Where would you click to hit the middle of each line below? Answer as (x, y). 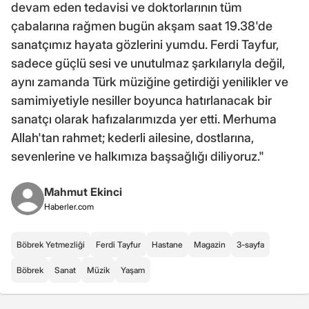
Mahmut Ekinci (83, 191)
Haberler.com (69, 206)
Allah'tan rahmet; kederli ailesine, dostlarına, (132, 137)
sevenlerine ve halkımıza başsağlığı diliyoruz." (138, 156)
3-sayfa (250, 244)
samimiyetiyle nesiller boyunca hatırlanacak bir (141, 100)
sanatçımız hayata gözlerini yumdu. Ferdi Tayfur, (145, 44)
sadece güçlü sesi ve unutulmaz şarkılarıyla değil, (148, 63)
